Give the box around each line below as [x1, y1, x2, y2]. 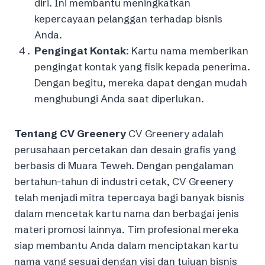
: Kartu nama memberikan [126, 44, 248, 57]
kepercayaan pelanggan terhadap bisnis [34, 12, 222, 25]
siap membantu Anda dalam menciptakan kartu [14, 238, 238, 251]
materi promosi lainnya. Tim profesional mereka [14, 222, 239, 235]
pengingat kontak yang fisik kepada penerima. [34, 60, 250, 73]
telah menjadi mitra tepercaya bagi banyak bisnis [14, 190, 244, 203]
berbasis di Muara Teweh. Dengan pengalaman [14, 159, 234, 172]
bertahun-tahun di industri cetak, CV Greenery [14, 174, 233, 188]
